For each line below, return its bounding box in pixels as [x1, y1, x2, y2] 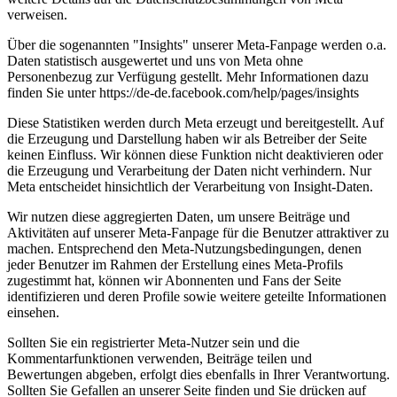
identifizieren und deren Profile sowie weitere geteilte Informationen [7, 288, 386, 304]
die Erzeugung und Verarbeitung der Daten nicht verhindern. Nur [7, 162, 371, 178]
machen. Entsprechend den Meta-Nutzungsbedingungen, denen [7, 240, 362, 256]
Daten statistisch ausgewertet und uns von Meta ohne [7, 52, 303, 68]
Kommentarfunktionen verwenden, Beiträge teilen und [7, 350, 312, 366]
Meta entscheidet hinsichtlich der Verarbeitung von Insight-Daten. [7, 178, 377, 194]
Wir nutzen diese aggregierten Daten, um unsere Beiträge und [7, 208, 350, 224]
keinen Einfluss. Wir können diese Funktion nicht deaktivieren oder [7, 146, 383, 162]
